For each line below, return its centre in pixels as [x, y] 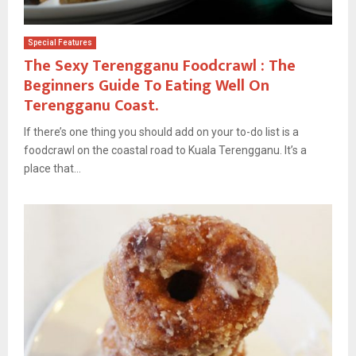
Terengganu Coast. [91, 105]
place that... [52, 168]
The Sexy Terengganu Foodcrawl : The [160, 66]
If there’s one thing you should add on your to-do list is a [161, 132]
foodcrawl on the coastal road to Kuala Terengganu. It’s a [165, 150]
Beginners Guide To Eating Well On [147, 85]
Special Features [60, 42]
